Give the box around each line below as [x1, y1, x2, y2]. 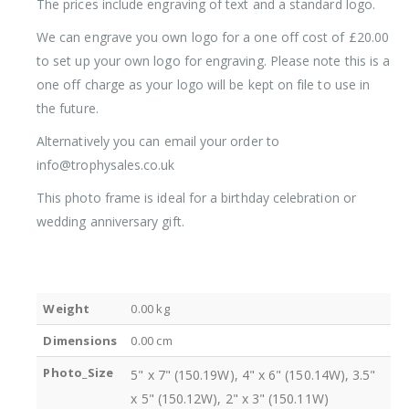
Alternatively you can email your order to [37, 131, 279, 150]
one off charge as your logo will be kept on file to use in [37, 75, 371, 93]
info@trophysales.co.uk [37, 155, 175, 173]
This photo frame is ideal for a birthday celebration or [37, 188, 356, 206]
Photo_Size [43, 363, 114, 381]
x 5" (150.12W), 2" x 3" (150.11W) [131, 389, 329, 407]
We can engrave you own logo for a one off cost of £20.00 [37, 27, 389, 46]
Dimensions [43, 331, 118, 349]
